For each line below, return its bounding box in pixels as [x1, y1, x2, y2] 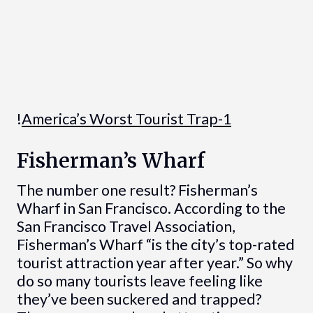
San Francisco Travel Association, [16, 217, 235, 236]
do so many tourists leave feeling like [16, 272, 263, 291]
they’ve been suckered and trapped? [16, 290, 261, 309]
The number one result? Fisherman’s [16, 181, 258, 200]
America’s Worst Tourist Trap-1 [21, 110, 231, 129]
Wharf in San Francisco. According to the [16, 199, 286, 218]
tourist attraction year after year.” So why [16, 254, 293, 272]
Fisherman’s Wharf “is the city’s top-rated [16, 235, 295, 254]
